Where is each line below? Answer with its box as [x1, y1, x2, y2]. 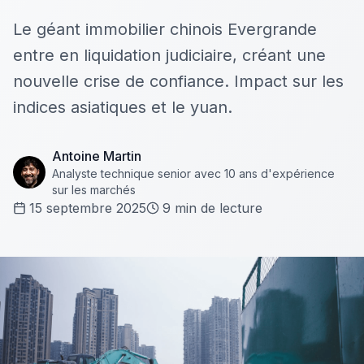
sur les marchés [52, 183, 136, 197]
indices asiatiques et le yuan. [13, 97, 232, 117]
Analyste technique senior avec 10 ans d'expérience [52, 167, 335, 180]
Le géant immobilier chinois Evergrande [13, 19, 317, 39]
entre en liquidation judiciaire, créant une [13, 45, 326, 65]
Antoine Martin [52, 148, 141, 164]
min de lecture [171, 200, 262, 216]
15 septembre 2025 [29, 200, 146, 216]
